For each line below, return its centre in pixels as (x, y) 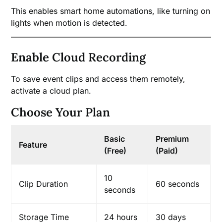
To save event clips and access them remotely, (98, 79)
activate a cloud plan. (51, 90)
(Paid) (167, 150)
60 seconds (178, 184)
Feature (33, 144)
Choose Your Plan (61, 112)
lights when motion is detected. (69, 23)
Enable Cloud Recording (79, 57)
